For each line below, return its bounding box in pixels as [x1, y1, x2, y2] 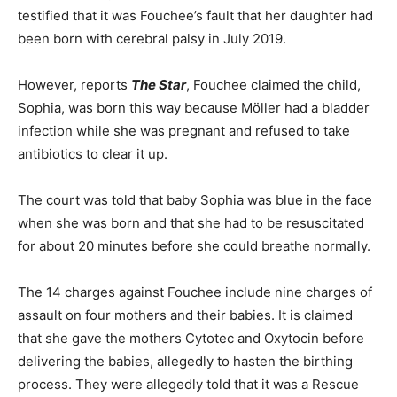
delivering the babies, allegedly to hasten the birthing [18, 353, 353, 370]
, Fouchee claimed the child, [186, 76, 361, 94]
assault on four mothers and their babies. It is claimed [18, 307, 353, 324]
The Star [131, 76, 186, 94]
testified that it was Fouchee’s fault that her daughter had [18, 7, 373, 25]
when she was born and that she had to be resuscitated [18, 214, 364, 232]
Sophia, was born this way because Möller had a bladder [18, 99, 370, 117]
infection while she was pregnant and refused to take [18, 122, 350, 140]
